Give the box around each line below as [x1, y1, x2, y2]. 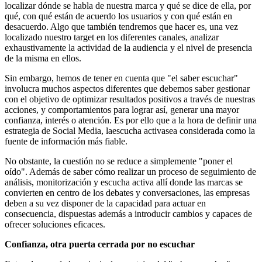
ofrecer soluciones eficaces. [5, 219, 105, 229]
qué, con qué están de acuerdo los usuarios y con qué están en [5, 11, 232, 21]
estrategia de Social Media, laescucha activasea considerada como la [5, 125, 255, 136]
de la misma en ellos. [5, 53, 81, 63]
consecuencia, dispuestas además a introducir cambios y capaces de [5, 208, 252, 219]
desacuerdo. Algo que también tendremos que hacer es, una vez [5, 21, 238, 32]
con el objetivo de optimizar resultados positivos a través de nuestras [5, 94, 255, 104]
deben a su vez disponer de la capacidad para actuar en [5, 198, 206, 208]
